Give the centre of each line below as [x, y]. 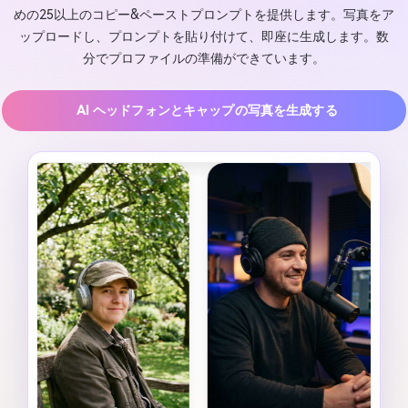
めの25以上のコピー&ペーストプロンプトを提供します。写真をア [204, 15]
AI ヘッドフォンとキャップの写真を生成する [207, 111]
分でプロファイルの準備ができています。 [204, 58]
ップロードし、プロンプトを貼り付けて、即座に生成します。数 [204, 36]
